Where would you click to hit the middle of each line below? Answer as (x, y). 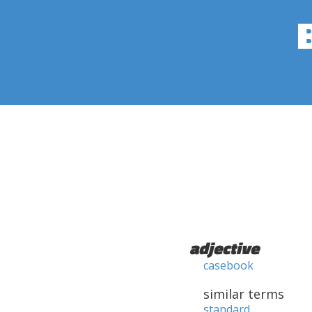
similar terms (244, 294)
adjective (224, 248)
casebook (228, 265)
